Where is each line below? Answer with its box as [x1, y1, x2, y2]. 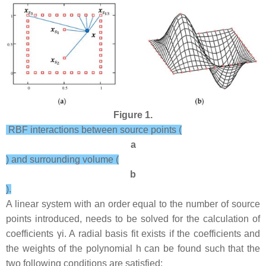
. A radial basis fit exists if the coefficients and [64, 228, 260, 239]
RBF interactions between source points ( [6, 124, 182, 135]
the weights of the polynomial [6, 243, 136, 254]
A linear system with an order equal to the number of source [6, 198, 260, 209]
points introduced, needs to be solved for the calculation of [6, 213, 260, 224]
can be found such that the [141, 243, 261, 254]
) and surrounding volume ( [6, 154, 119, 164]
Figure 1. [113, 109, 153, 120]
